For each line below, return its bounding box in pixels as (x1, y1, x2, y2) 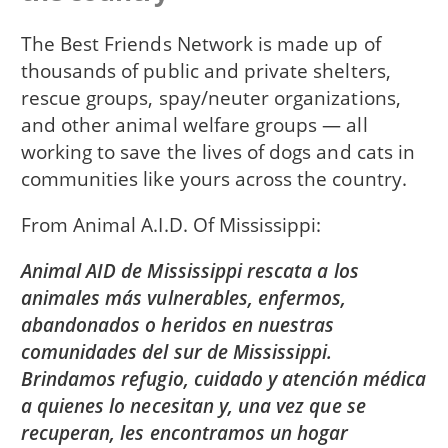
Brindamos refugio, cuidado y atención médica (20, 365, 426, 393)
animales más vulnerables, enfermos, (20, 284, 347, 312)
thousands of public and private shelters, (20, 56, 391, 84)
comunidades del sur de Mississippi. (20, 338, 333, 366)
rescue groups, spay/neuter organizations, (20, 83, 401, 111)
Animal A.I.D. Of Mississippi (73, 210, 317, 238)
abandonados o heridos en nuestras (20, 311, 335, 339)
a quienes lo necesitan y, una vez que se (20, 392, 366, 420)
